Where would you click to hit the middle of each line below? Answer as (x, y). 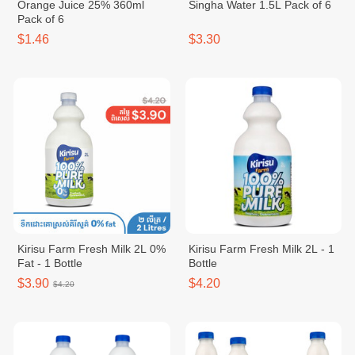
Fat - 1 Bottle (50, 263)
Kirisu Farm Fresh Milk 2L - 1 (262, 249)
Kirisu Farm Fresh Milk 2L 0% (91, 249)
